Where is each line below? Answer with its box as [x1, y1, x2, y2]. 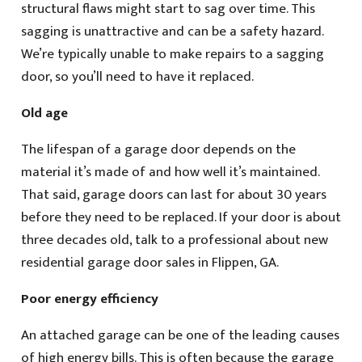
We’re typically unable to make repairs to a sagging [20, 43, 324, 66]
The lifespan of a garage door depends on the [20, 138, 296, 162]
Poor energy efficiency [20, 288, 158, 311]
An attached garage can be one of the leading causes [20, 324, 339, 347]
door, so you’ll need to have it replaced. [20, 65, 254, 89]
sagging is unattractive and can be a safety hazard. [20, 20, 323, 44]
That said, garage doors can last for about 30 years [20, 183, 326, 207]
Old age [20, 102, 68, 125]
